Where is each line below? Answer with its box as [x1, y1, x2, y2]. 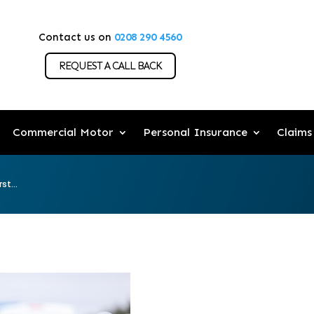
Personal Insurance [142, 125, 247, 139]
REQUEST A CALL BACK [58, 59, 162, 72]
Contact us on [39, 31, 115, 43]
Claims [276, 125, 312, 139]
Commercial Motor [12, 125, 114, 139]
